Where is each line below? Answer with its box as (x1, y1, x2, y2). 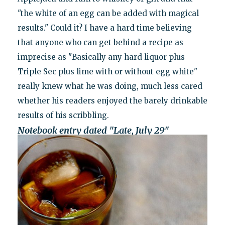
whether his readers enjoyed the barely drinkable (17, 95, 207, 105)
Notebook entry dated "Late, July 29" (17, 124, 169, 136)
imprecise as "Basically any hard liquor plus (17, 52, 185, 62)
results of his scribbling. (17, 110, 109, 120)
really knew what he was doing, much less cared (17, 81, 202, 91)
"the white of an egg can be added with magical (17, 8, 199, 18)
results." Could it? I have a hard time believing (17, 23, 192, 33)
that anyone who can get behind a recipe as (17, 37, 183, 47)
